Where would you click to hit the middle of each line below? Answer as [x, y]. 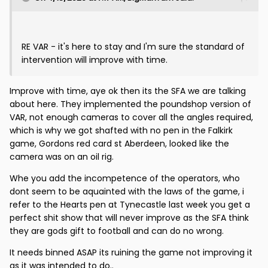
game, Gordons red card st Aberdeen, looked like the [119, 144]
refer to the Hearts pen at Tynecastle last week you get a [130, 205]
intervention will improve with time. [96, 60]
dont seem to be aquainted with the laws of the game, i [127, 192]
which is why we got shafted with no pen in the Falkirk [121, 131]
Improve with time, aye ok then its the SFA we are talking [128, 91]
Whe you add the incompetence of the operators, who [125, 179]
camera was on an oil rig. [62, 157]
